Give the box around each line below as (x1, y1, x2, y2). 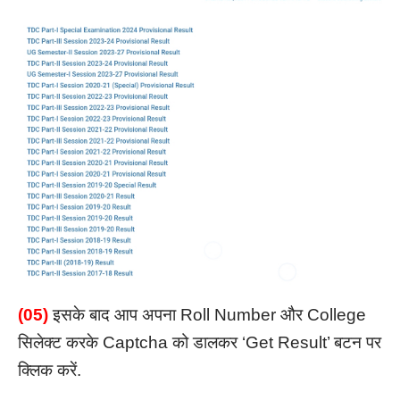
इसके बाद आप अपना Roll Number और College (53, 305, 366, 325)
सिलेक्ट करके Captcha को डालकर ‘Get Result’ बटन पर (18, 333, 381, 353)
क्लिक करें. (18, 361, 81, 380)
